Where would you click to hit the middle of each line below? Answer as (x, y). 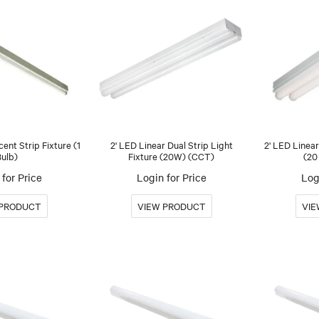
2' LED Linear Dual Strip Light (171, 144)
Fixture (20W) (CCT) (172, 156)
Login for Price (171, 177)
